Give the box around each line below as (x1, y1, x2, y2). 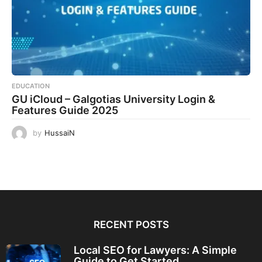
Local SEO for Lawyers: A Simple (73, 244, 237, 257)
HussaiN (44, 127, 75, 137)
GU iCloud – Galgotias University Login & (12, 92, 215, 105)
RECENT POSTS (93, 219, 169, 231)
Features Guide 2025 (12, 104, 118, 116)
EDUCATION (12, 81, 50, 90)
